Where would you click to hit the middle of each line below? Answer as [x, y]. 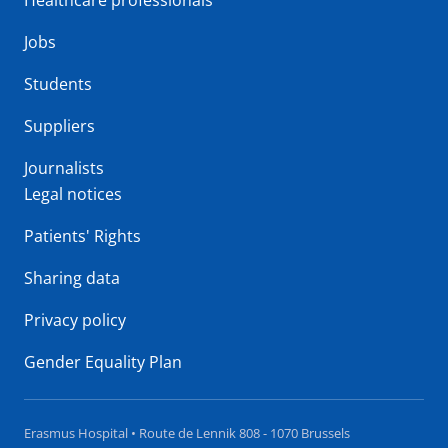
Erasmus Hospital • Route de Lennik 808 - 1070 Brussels [187, 433]
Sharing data [72, 278]
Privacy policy [75, 320]
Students [58, 84]
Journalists [64, 168]
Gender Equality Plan [103, 362]
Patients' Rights [82, 236]
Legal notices [73, 194]
